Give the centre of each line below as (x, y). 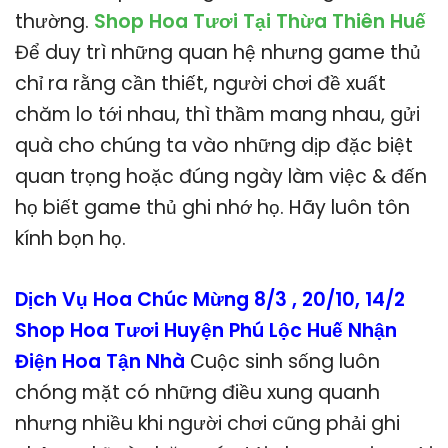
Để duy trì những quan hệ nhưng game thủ (218, 53)
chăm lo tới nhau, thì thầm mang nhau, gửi (217, 115)
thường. (54, 22)
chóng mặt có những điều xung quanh (197, 393)
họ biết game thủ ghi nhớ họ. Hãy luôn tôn (212, 208)
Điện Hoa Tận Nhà (102, 362)
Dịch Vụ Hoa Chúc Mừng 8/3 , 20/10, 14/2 (212, 300)
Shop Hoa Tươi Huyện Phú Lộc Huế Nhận (206, 331)
